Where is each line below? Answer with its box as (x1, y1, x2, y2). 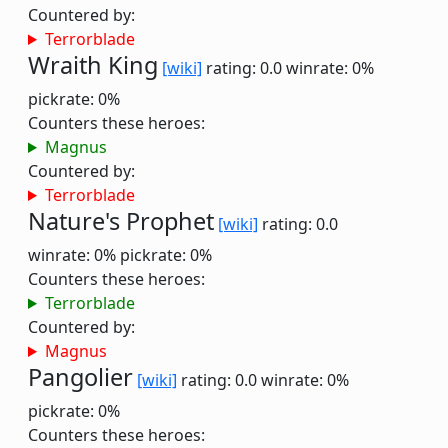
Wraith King (28, 49, 158, 81)
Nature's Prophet (28, 205, 214, 237)
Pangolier (28, 361, 133, 393)
